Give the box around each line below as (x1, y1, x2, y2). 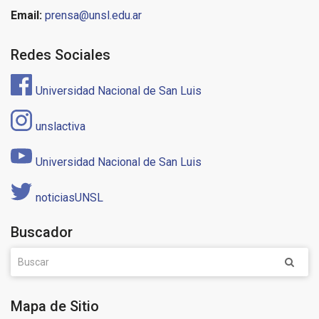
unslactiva (36, 120, 85, 134)
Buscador (11, 224, 73, 241)
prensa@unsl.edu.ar (45, 9, 142, 23)
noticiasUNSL (36, 191, 103, 205)
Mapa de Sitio (11, 298, 99, 315)
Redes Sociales (11, 46, 110, 64)
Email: (11, 9, 42, 23)
